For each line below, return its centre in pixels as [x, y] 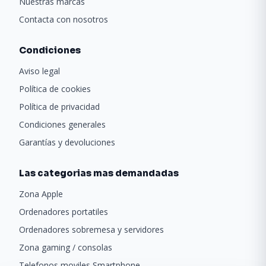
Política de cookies [55, 88]
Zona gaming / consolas [66, 247]
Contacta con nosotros [64, 19]
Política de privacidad [59, 106]
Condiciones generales [62, 124]
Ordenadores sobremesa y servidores [91, 229]
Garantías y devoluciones [67, 142]
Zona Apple [41, 194]
